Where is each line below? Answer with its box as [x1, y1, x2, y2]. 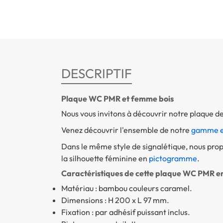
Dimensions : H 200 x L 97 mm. [61, 195, 169, 206]
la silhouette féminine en [61, 153, 149, 164]
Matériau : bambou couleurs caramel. [61, 183, 192, 194]
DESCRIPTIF [61, 65, 132, 82]
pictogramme [148, 153, 197, 164]
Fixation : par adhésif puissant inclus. [61, 207, 190, 218]
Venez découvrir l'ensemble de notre [61, 125, 191, 135]
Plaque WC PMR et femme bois [61, 94, 174, 104]
